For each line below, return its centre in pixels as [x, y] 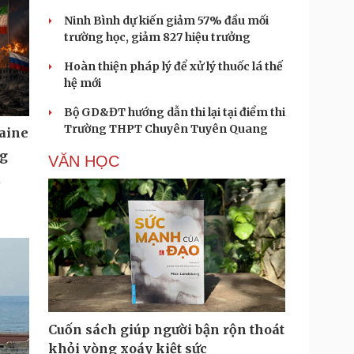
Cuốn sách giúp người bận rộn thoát [166, 330]
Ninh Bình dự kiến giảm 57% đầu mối [166, 21]
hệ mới [83, 83]
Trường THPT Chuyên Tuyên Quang [166, 129]
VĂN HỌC [84, 161]
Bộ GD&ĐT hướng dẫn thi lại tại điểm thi [175, 112]
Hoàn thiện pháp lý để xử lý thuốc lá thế [173, 66]
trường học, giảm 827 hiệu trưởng [157, 37]
